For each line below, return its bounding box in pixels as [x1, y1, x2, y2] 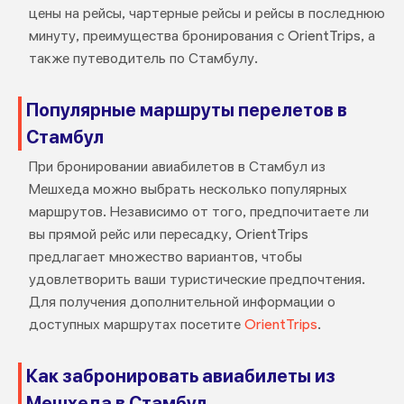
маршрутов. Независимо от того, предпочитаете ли [28, 203, 369, 220]
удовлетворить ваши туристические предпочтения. [28, 271, 365, 288]
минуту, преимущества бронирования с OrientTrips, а [28, 27, 375, 44]
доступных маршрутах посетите [28, 316, 244, 333]
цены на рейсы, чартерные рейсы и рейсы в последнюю [28, 5, 385, 22]
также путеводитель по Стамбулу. [28, 50, 258, 67]
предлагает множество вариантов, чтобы [28, 248, 302, 265]
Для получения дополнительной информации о [28, 293, 335, 310]
